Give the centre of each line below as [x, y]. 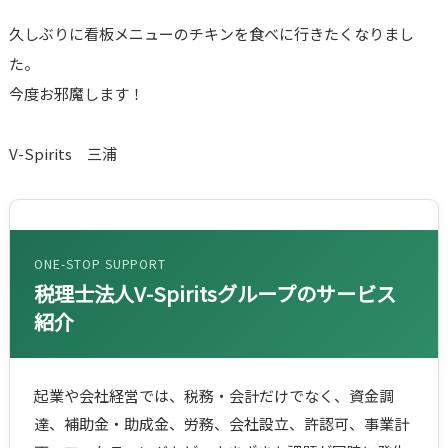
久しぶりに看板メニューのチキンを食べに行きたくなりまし [211, 34]
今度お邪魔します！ [76, 94]
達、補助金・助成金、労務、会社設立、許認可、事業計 [221, 424]
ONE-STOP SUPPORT [100, 264]
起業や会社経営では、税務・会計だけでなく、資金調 [213, 396]
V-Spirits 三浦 [62, 154]
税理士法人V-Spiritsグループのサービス [214, 294]
